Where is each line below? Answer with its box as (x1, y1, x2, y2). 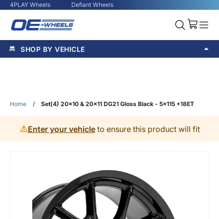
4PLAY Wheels (10, 1, 50, 8)
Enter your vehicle (27, 124, 95, 134)
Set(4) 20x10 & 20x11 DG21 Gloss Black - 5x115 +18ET (41, 100, 194, 108)
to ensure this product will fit (95, 124, 200, 134)
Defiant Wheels (71, 1, 113, 8)
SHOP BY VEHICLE (21, 44, 85, 53)
